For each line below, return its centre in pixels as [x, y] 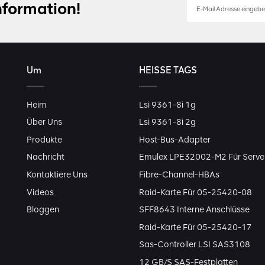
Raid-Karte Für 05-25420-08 [196, 192]
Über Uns [44, 122]
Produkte [44, 139]
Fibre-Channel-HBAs [180, 174]
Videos [40, 192]
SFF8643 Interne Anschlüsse [195, 210]
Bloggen [43, 210]
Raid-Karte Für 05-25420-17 [196, 227]
